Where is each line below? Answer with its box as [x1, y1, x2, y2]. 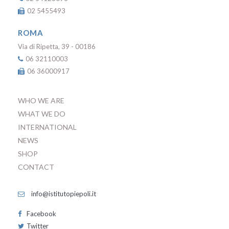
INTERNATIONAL [18, 123, 77, 131]
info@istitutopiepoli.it [30, 190, 96, 198]
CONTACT [18, 163, 54, 171]
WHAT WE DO [18, 109, 65, 118]
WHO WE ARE [18, 96, 64, 105]
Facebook [27, 210, 56, 218]
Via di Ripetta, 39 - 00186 [18, 42, 96, 51]
